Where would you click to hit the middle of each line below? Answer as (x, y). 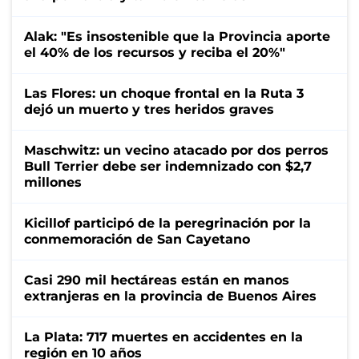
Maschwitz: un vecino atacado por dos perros (176, 150)
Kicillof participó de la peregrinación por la (167, 223)
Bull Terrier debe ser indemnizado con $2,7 (168, 166)
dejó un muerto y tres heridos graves (149, 109)
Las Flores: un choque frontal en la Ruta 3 (164, 93)
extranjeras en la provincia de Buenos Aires (170, 296)
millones (53, 182)
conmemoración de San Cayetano (137, 239)
